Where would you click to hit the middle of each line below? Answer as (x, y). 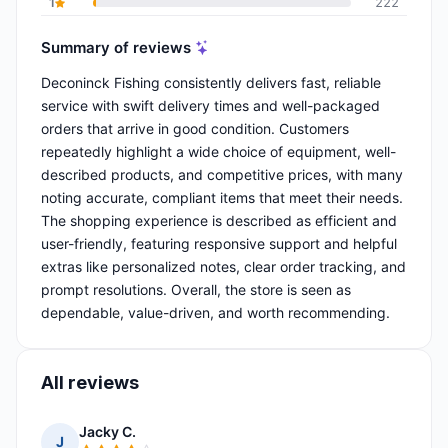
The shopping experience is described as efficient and (219, 221)
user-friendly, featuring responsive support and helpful (219, 244)
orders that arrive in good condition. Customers (195, 129)
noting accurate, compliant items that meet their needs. (222, 198)
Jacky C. (107, 432)
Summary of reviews (116, 47)
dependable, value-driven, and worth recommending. (215, 313)
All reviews (90, 383)
